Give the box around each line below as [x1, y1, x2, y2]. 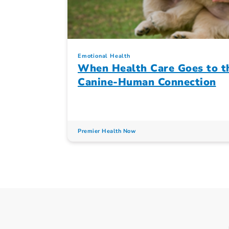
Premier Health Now [78, 127, 135, 135]
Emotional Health [78, 52, 130, 60]
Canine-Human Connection [78, 75, 216, 89]
